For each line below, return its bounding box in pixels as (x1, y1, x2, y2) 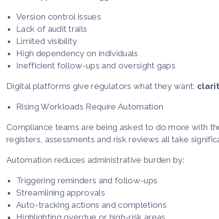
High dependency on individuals (16, 48, 138, 58)
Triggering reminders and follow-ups (16, 175, 158, 185)
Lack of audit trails (16, 23, 88, 34)
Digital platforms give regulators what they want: (6, 81, 197, 91)
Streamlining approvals (16, 187, 106, 197)
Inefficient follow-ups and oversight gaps (16, 60, 176, 70)
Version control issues (16, 11, 102, 22)
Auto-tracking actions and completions (16, 199, 167, 210)
